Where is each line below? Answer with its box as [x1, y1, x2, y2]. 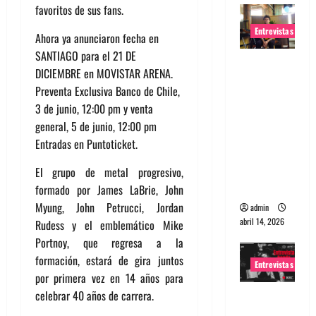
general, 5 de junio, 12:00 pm [35, 118, 157, 135]
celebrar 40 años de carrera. [35, 287, 154, 305]
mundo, [239, 142, 278, 162]
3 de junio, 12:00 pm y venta [35, 100, 153, 118]
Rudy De [239, 72, 283, 91]
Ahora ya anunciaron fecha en [35, 30, 159, 47]
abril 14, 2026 [239, 214, 284, 227]
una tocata [239, 160, 293, 179]
